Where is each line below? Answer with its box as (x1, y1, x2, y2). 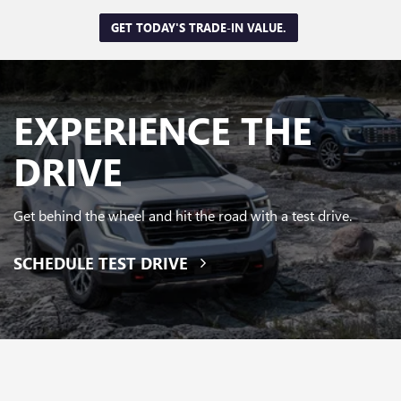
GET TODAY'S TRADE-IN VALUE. (110, 19, 286, 35)
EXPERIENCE (13, 104, 230, 155)
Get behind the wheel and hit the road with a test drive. (13, 205, 352, 225)
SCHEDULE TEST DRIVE (13, 252, 192, 274)
